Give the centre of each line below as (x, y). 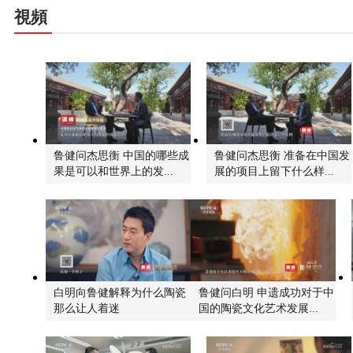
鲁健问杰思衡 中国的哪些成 (121, 156)
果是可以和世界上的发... (113, 171)
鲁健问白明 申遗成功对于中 (266, 293)
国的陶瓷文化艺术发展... (258, 308)
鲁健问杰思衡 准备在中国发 (282, 156)
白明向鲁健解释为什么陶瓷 (120, 293)
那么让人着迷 (87, 308)
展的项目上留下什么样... (274, 171)
